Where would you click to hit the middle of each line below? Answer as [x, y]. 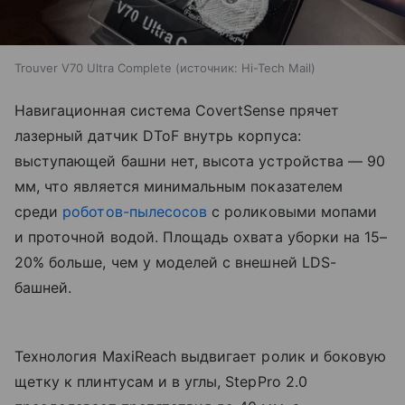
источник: [209, 68]
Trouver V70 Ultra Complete [93, 68]
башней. [43, 288]
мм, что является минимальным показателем [179, 187]
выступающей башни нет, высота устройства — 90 [200, 161]
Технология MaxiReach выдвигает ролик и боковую [201, 357]
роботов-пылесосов [135, 212]
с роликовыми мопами [292, 212]
